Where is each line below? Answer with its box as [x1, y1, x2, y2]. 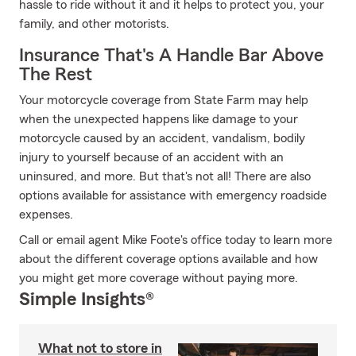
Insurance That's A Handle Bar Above [19, 46, 323, 65]
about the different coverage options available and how [19, 253, 318, 265]
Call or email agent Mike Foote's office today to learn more [19, 234, 332, 246]
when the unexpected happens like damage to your [19, 113, 298, 126]
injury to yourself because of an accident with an [19, 151, 284, 164]
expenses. [19, 208, 73, 221]
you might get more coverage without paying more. [19, 272, 298, 284]
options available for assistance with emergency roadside [19, 189, 327, 202]
